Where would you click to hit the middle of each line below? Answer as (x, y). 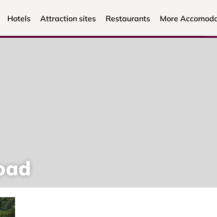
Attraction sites (68, 19)
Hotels (19, 19)
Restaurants (128, 19)
